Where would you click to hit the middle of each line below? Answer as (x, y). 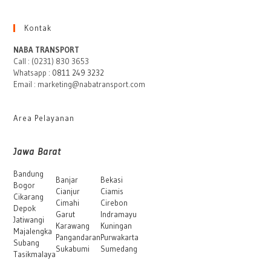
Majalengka (33, 231)
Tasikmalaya (35, 254)
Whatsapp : (33, 73)
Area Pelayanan (44, 118)
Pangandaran (78, 237)
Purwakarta (120, 237)
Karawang (73, 225)
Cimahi (68, 202)
